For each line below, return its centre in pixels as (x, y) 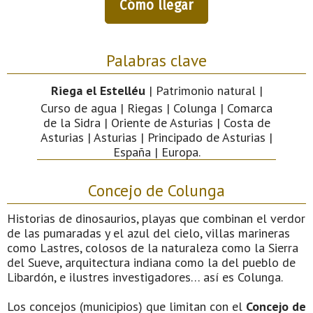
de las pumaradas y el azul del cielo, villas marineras (148, 233)
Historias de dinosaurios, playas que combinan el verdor (156, 218)
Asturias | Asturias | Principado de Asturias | (156, 137)
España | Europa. (156, 152)
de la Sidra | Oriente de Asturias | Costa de (156, 122)
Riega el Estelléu (98, 90)
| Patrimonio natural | (204, 90)
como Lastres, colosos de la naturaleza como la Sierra (153, 247)
